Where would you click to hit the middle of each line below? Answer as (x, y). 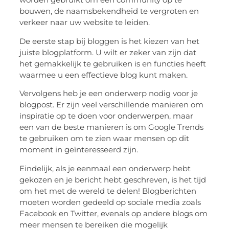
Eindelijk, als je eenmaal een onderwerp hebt (105, 168)
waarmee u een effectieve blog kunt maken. (104, 75)
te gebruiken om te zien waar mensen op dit (105, 139)
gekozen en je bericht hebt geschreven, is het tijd (113, 179)
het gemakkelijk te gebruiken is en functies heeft (113, 63)
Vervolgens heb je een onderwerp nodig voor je (109, 94)
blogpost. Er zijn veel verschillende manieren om (112, 105)
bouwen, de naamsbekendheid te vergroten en (109, 11)
